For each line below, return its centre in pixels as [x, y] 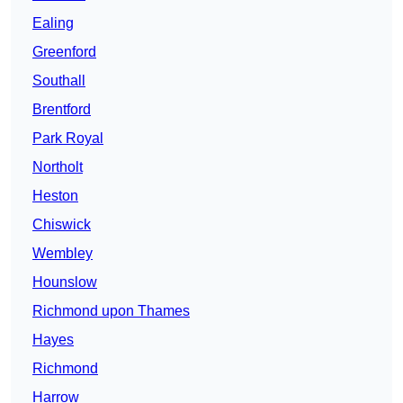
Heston [55, 196]
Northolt [58, 167]
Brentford [62, 110]
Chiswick [62, 225]
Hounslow [65, 282]
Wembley [63, 254]
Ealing [53, 23]
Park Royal [68, 139]
